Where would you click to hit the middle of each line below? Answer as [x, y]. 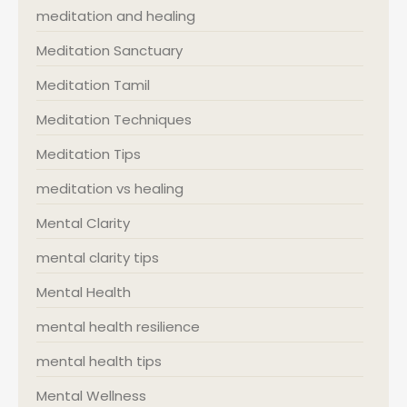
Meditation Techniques [114, 119]
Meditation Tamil [93, 85]
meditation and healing [116, 16]
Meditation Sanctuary [109, 50]
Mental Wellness [91, 396]
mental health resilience [118, 327]
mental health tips [99, 361]
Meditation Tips [89, 154]
